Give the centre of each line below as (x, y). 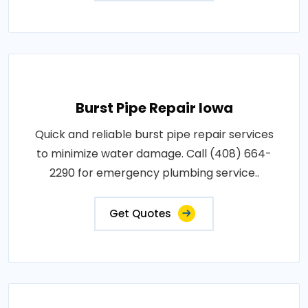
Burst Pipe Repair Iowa (154, 108)
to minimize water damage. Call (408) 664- (154, 154)
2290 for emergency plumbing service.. (154, 173)
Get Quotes (140, 213)
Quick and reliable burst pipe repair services (154, 134)
